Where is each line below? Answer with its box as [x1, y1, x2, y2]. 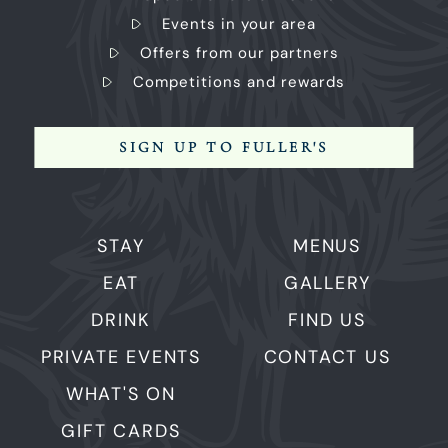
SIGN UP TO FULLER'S [119, 138, 329, 157]
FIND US [288, 308, 366, 333]
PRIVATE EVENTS [40, 345, 202, 370]
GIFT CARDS [61, 419, 181, 444]
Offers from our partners [139, 43, 339, 64]
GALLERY [283, 271, 371, 296]
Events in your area [162, 14, 316, 35]
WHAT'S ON [65, 382, 177, 407]
